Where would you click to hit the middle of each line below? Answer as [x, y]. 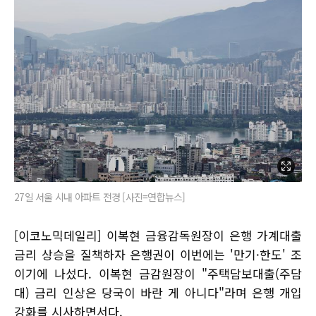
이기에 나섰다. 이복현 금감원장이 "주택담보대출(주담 [158, 273]
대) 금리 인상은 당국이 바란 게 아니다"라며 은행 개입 [158, 292]
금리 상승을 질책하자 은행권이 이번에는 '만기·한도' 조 [158, 254]
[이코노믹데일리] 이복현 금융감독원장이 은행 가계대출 [158, 235]
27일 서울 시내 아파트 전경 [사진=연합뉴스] [100, 196]
